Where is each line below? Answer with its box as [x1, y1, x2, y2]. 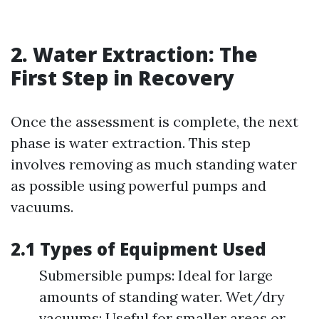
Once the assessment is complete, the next [11, 113, 298, 130]
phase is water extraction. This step [11, 134, 251, 152]
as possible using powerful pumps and [11, 177, 266, 194]
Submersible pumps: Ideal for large [39, 266, 273, 284]
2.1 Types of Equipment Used [11, 237, 266, 261]
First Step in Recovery [11, 64, 234, 91]
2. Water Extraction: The [11, 41, 258, 68]
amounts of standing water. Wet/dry [39, 288, 285, 305]
